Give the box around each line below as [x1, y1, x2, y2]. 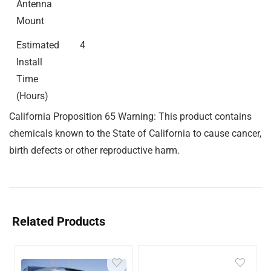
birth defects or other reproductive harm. [9, 145, 180, 156]
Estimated [16, 39, 59, 51]
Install [16, 56, 42, 68]
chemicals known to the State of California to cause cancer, [9, 128, 261, 139]
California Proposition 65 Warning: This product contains [9, 111, 252, 122]
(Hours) [16, 90, 48, 102]
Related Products [12, 214, 105, 229]
